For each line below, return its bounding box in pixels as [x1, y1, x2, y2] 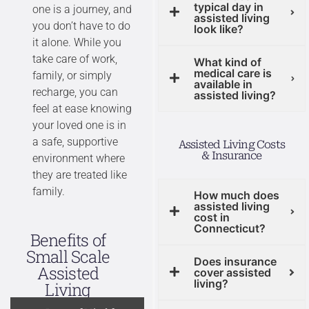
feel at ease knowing [32, 102, 132, 116]
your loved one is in [32, 119, 126, 132]
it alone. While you [32, 36, 121, 50]
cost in [194, 210, 230, 225]
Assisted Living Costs [178, 138, 286, 152]
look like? [194, 22, 243, 37]
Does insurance [194, 255, 277, 269]
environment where [32, 152, 125, 166]
